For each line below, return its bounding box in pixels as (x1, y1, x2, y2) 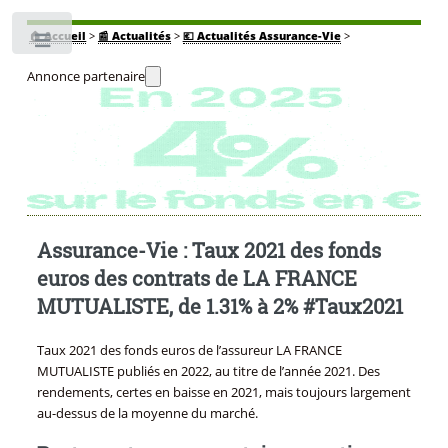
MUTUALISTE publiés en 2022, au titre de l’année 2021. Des (36, 362, 380, 381)
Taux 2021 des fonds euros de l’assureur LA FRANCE (36, 341, 342, 360)
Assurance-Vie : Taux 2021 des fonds (36, 237, 381, 264)
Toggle (87, 36, 127, 53)
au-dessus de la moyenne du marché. (36, 404, 258, 423)
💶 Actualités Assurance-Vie (182, 29, 341, 43)
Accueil (44, 29, 87, 43)
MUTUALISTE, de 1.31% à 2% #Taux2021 (36, 293, 403, 320)
